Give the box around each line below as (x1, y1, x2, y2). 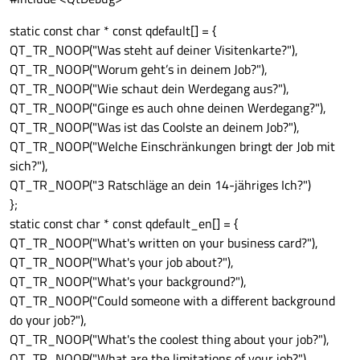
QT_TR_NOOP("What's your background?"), (10, 272, 247, 292)
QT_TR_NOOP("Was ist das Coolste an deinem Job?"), (10, 117, 300, 137)
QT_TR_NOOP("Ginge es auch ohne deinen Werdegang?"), (10, 98, 326, 118)
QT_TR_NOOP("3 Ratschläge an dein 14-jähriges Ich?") (10, 175, 311, 195)
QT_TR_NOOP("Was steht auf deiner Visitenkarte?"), (10, 40, 298, 60)
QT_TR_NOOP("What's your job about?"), (10, 252, 234, 272)
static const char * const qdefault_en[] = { (10, 214, 239, 234)
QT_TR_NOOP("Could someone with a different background (10, 291, 335, 311)
